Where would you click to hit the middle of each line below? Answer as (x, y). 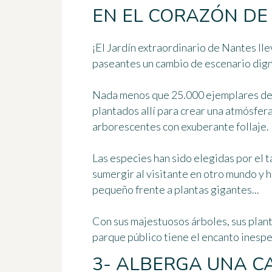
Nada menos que (132, 95)
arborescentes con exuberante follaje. (181, 127)
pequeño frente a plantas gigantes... (176, 190)
